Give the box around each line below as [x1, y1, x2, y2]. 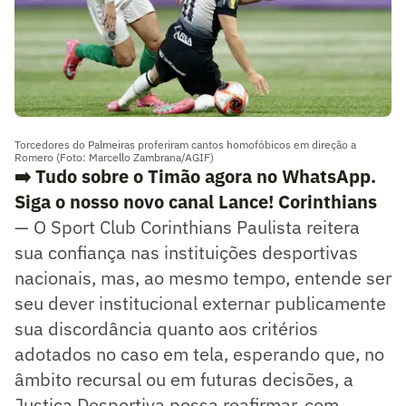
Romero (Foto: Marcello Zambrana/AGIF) [14, 150, 214, 165]
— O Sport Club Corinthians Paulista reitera [14, 215, 360, 240]
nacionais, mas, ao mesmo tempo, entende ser [14, 266, 391, 291]
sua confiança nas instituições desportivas [14, 240, 358, 266]
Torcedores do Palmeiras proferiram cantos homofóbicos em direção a [14, 138, 356, 152]
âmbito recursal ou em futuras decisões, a [14, 367, 353, 392]
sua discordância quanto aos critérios [14, 316, 318, 342]
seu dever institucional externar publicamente [14, 291, 386, 316]
